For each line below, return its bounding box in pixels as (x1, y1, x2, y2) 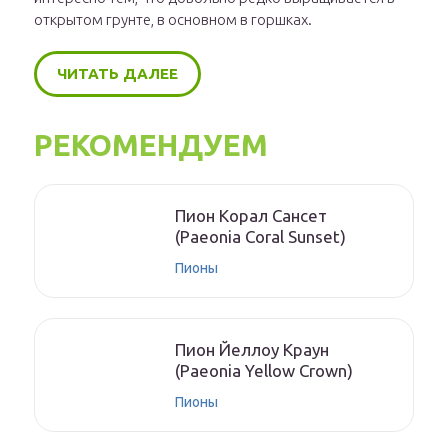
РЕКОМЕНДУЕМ (34, 128, 268, 162)
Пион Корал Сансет (175, 206, 327, 225)
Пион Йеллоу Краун (175, 340, 329, 359)
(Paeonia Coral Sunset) (175, 227, 346, 246)
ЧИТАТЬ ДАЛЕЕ (57, 65, 178, 82)
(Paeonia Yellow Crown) (175, 361, 353, 380)
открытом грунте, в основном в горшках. (34, 11, 312, 28)
